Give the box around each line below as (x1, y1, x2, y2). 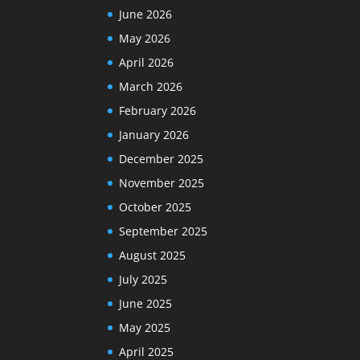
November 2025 (119, 174, 205, 190)
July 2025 (119, 271, 168, 287)
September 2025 (119, 223, 208, 239)
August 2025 (119, 247, 186, 263)
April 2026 (119, 54, 174, 70)
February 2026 (119, 102, 197, 118)
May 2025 (119, 319, 171, 335)
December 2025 (119, 150, 204, 166)
